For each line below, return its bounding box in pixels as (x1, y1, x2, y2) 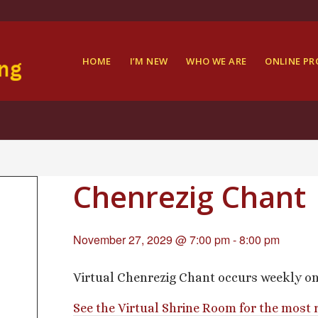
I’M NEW (129, 55, 168, 67)
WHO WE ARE (186, 55, 247, 67)
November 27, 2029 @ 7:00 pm (73, 231, 230, 248)
